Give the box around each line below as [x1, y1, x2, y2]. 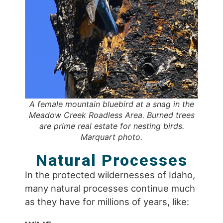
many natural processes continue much [25, 183, 195, 194]
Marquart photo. [81, 132, 142, 142]
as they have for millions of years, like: [25, 196, 189, 208]
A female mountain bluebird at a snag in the [29, 99, 194, 110]
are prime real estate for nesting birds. [39, 121, 184, 131]
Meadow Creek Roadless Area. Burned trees [28, 110, 195, 120]
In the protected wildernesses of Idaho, [25, 169, 195, 181]
